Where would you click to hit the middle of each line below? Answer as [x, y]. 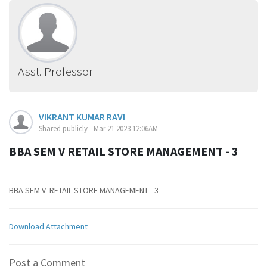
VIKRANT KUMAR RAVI [82, 117]
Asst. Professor [55, 71]
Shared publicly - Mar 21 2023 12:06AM [98, 128]
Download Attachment [48, 226]
